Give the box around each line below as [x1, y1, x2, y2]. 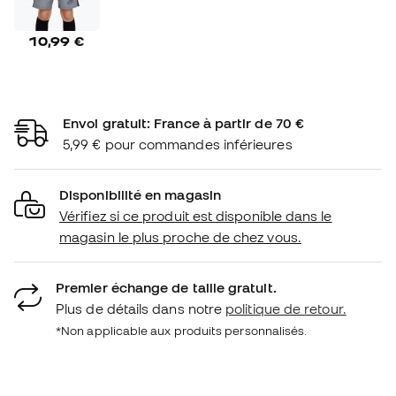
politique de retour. [225, 300, 346, 316]
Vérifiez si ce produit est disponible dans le [59, 207, 332, 224]
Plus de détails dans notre [56, 300, 226, 316]
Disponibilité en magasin [59, 186, 221, 202]
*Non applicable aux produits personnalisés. [56, 323, 308, 338]
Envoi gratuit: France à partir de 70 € [63, 114, 305, 131]
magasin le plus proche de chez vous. [59, 228, 301, 245]
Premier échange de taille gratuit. [56, 278, 277, 295]
